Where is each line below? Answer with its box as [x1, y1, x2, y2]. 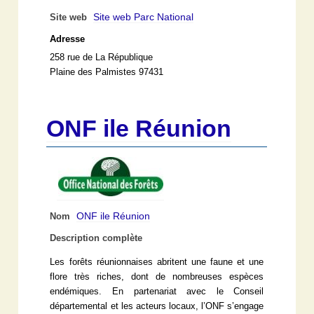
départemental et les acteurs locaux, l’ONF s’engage [50, 301, 264, 311]
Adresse [50, 34, 86, 44]
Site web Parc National [93, 11, 194, 22]
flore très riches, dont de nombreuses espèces [50, 271, 264, 282]
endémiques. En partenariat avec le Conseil [50, 286, 264, 296]
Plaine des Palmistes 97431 [50, 67, 164, 77]
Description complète [50, 233, 143, 243]
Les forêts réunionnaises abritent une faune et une [50, 257, 264, 267]
